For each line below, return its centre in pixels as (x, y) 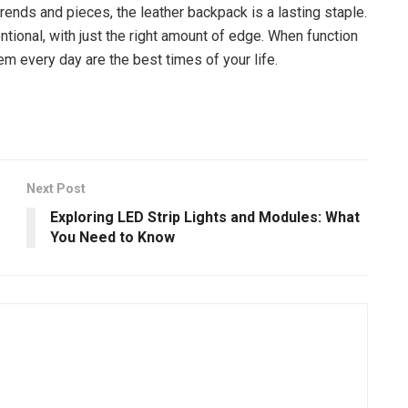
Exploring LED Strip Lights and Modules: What (205, 218)
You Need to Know (112, 238)
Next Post (56, 189)
